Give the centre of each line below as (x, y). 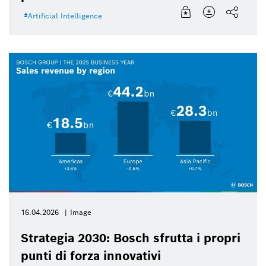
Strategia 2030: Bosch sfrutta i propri (131, 238)
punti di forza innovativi (91, 256)
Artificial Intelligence (65, 16)
